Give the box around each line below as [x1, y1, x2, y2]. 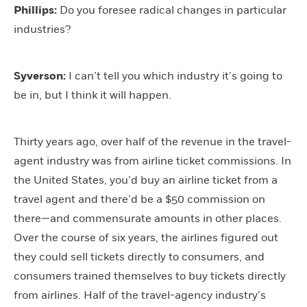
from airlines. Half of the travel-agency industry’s [14, 288, 266, 302]
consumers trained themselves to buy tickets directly [14, 269, 286, 283]
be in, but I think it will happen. [14, 88, 171, 102]
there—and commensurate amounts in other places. [14, 211, 282, 225]
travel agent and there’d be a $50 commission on [14, 192, 265, 206]
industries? [14, 22, 71, 36]
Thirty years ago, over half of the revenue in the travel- [14, 134, 291, 149]
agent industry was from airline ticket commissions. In [14, 153, 291, 168]
